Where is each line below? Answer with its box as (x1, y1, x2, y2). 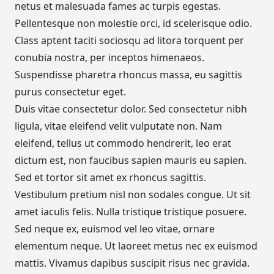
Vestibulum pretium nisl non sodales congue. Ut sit (15, 188, 251, 202)
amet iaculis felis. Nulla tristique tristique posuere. (15, 205, 246, 219)
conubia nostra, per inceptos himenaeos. (15, 51, 204, 65)
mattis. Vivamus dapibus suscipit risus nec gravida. (15, 256, 250, 270)
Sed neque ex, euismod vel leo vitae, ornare (15, 222, 215, 236)
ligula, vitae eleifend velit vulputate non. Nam (15, 119, 222, 133)
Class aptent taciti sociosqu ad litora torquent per (15, 34, 244, 48)
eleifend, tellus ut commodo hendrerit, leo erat (15, 136, 231, 150)
